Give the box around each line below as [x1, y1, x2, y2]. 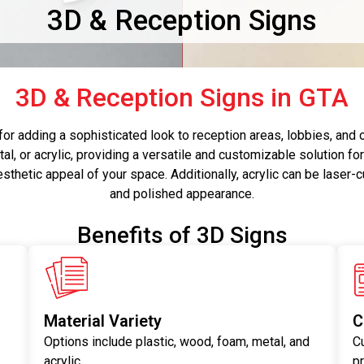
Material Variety [43, 311, 162, 331]
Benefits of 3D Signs [76, 222, 288, 249]
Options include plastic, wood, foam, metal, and [43, 334, 310, 350]
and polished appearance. [110, 186, 254, 201]
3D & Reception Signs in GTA [15, 82, 349, 113]
